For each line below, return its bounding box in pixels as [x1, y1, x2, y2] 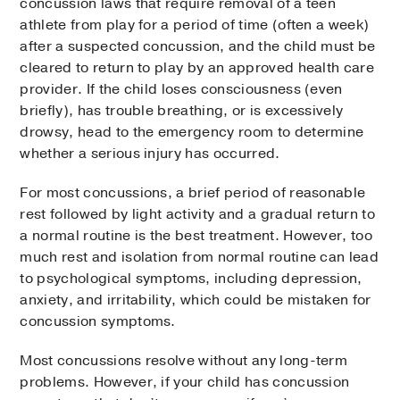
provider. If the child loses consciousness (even [20, 79, 343, 100]
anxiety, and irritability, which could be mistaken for [20, 290, 371, 311]
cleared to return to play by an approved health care [20, 58, 375, 79]
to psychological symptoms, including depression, [20, 269, 362, 289]
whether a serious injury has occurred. [20, 144, 280, 164]
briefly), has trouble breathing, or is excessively [20, 101, 344, 121]
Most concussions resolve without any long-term [20, 351, 348, 371]
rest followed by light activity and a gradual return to [20, 204, 375, 225]
